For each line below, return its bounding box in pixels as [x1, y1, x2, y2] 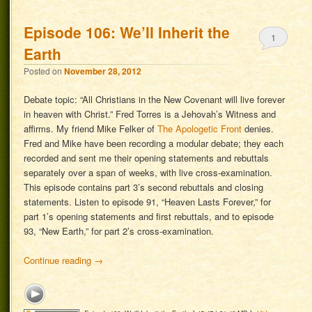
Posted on [24, 65, 65, 77]
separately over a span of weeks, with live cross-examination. [24, 166, 273, 180]
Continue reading [24, 253, 95, 267]
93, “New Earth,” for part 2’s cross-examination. [24, 224, 214, 238]
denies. [242, 122, 274, 136]
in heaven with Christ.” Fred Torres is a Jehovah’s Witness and [24, 107, 276, 121]
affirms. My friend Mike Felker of [24, 122, 158, 136]
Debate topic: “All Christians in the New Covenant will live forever [24, 93, 286, 107]
